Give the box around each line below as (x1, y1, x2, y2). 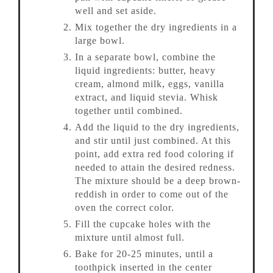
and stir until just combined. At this (75, 135, 231, 146)
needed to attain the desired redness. (75, 162, 235, 173)
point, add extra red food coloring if (75, 149, 234, 160)
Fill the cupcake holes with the (75, 219, 211, 230)
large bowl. (75, 35, 125, 46)
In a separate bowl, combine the (75, 52, 216, 63)
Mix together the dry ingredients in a (75, 22, 237, 33)
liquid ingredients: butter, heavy (75, 65, 216, 76)
